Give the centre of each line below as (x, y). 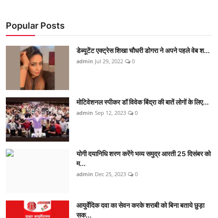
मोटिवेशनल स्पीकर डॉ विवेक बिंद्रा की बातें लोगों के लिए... (143, 102)
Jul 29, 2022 (109, 61)
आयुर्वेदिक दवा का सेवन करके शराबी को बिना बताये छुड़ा (140, 205)
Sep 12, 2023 (110, 112)
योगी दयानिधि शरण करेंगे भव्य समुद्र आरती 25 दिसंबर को (144, 153)
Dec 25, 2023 (110, 174)
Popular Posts (35, 25)
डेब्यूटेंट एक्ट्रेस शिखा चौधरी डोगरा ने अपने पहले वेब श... (143, 50)
